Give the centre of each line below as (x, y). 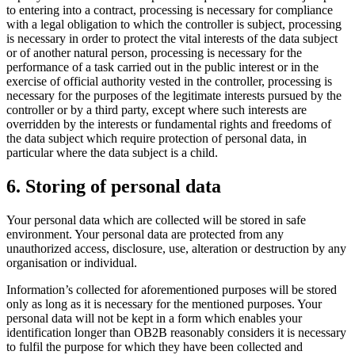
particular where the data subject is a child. (112, 153)
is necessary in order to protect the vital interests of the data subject (172, 39)
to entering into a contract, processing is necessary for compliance (170, 10)
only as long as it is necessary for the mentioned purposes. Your (164, 304)
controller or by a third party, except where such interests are (157, 110)
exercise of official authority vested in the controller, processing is (169, 82)
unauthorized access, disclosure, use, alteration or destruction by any (176, 249)
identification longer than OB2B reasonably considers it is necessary (176, 333)
